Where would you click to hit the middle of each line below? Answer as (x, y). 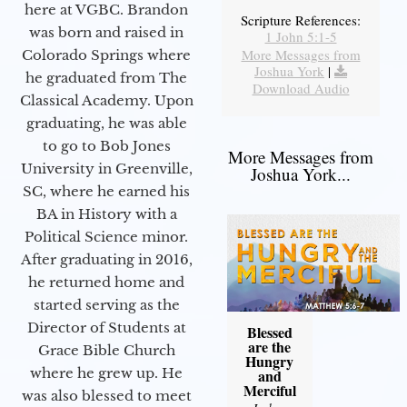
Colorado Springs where (106, 55)
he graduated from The (106, 77)
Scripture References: (301, 20)
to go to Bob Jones (106, 145)
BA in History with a (106, 213)
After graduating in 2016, (106, 259)
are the (270, 347)
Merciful (269, 391)
